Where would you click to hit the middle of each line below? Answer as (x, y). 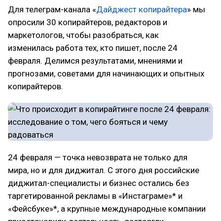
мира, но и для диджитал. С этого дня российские (104, 170)
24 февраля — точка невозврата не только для (98, 157)
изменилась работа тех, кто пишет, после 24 (93, 48)
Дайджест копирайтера (142, 9)
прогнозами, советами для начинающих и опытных (106, 74)
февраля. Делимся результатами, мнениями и (95, 61)
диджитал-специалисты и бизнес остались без (99, 183)
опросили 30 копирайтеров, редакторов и (88, 22)
